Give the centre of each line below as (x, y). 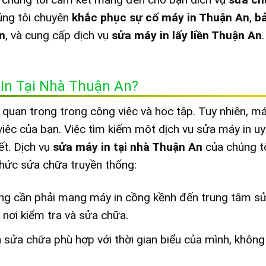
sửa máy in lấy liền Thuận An (187, 35)
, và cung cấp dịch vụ (58, 35)
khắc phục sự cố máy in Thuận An (161, 17)
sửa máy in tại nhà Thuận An (128, 147)
